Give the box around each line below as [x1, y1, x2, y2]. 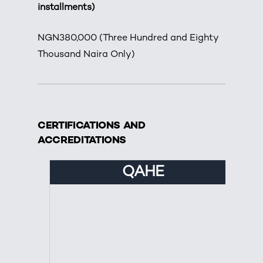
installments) [38, 2, 96, 13]
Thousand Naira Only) [38, 49, 136, 60]
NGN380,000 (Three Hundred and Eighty [38, 33, 219, 43]
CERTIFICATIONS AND [38, 120, 146, 131]
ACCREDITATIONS [38, 134, 127, 146]
